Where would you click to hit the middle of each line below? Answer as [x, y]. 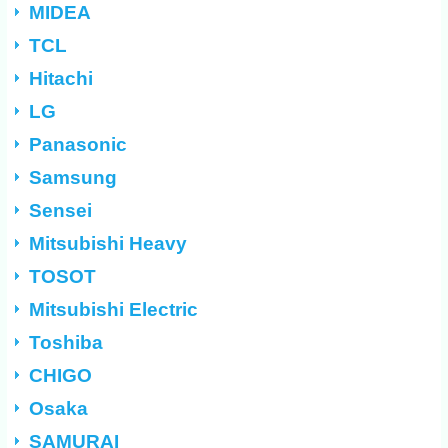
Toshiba [66, 343]
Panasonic [78, 145]
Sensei [61, 211]
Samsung [73, 178]
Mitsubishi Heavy [108, 244]
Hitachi [61, 79]
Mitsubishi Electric [114, 310]
